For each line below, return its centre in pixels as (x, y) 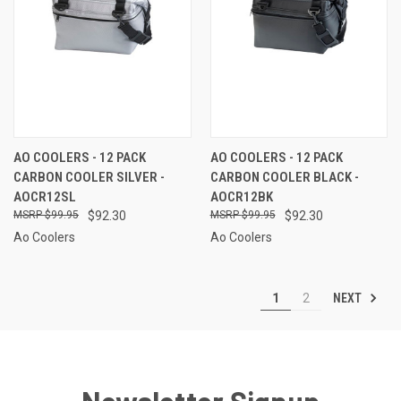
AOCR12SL (45, 196)
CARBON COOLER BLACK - (284, 177)
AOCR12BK (241, 196)
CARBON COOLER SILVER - (89, 177)
